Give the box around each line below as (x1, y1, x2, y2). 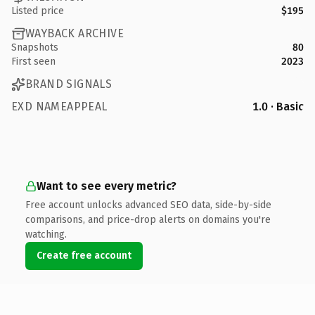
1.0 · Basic (252, 99, 304, 113)
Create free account (37, 249, 131, 262)
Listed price (11, 4, 64, 17)
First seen (11, 55, 56, 67)
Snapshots (11, 41, 58, 53)
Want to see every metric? (37, 179, 176, 193)
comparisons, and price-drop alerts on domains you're (25, 213, 271, 226)
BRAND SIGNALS (25, 77, 112, 91)
